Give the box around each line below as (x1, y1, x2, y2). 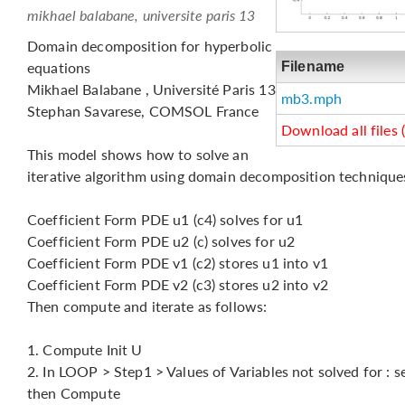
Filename (281, 59, 345, 74)
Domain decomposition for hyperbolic (27, 35, 273, 56)
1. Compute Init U (27, 339, 143, 360)
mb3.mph (281, 88, 343, 108)
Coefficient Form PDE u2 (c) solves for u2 (27, 231, 296, 251)
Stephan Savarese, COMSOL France (27, 100, 259, 121)
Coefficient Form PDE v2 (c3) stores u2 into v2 (27, 274, 328, 295)
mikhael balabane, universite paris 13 (27, 5, 256, 25)
